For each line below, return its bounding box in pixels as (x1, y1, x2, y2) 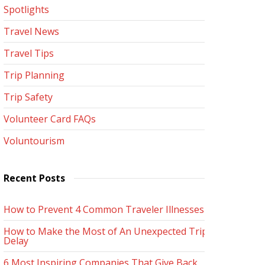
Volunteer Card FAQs (4, 112, 96, 125)
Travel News (4, 25, 59, 38)
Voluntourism (4, 134, 64, 147)
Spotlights (4, 3, 49, 16)
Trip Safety (4, 91, 53, 104)
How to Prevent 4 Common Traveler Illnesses (4, 203, 204, 216)
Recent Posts (4, 172, 65, 185)
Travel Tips (4, 47, 54, 60)
